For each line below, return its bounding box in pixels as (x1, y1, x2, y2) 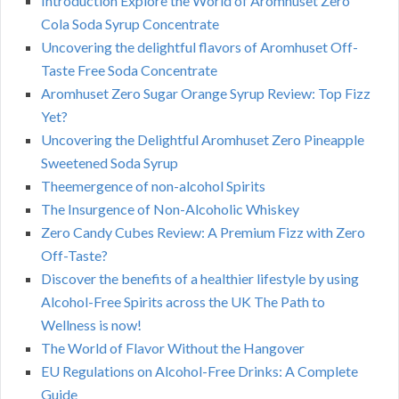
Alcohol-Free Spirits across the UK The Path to (41, 293, 325, 311)
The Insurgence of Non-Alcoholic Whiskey (41, 200, 299, 218)
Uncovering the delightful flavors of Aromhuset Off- (41, 38, 358, 56)
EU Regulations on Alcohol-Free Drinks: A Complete (41, 362, 358, 380)
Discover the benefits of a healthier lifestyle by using (41, 270, 359, 288)
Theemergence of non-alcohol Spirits (41, 177, 265, 195)
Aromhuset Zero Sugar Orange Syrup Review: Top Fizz (41, 85, 370, 102)
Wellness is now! (41, 316, 142, 334)
